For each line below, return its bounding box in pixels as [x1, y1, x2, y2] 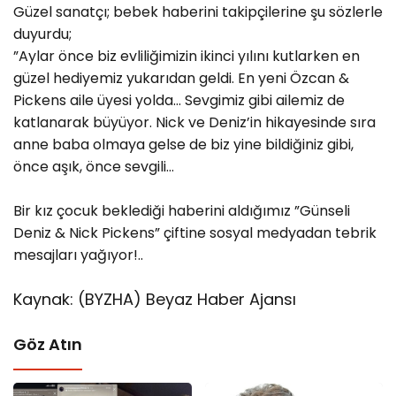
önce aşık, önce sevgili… [13, 156, 174, 177]
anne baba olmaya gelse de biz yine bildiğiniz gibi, [13, 133, 354, 155]
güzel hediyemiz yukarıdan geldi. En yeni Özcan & [13, 67, 349, 88]
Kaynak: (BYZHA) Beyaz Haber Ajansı [13, 287, 297, 310]
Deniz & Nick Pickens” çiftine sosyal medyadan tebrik [13, 222, 377, 243]
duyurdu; [13, 23, 72, 44]
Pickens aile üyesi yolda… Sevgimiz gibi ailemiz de [13, 89, 345, 110]
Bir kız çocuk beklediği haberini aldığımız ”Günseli [13, 200, 350, 221]
